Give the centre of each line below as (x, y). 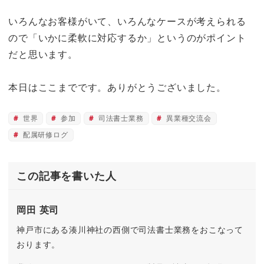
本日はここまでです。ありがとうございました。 (117, 88)
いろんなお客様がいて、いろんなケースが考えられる (127, 21)
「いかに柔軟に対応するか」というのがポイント (137, 37)
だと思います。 (43, 54)
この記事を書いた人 (67, 175)
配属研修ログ (44, 135)
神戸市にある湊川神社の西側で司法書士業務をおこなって (130, 230)
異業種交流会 (188, 118)
